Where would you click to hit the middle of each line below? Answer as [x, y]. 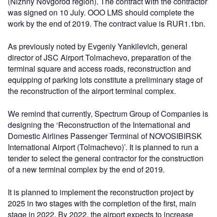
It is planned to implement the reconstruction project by [101, 192]
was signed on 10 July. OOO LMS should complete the [101, 13]
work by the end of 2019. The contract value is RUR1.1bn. [107, 24]
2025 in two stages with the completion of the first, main [102, 203]
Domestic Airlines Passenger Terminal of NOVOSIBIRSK [105, 136]
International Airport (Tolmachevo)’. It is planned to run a [103, 147]
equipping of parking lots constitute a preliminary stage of [105, 80]
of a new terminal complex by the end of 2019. [86, 170]
